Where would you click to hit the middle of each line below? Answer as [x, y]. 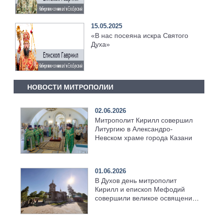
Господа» [106, 5]
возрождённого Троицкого [136, 207]
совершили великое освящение [145, 198]
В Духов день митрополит [136, 181]
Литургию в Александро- [134, 129]
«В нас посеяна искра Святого [140, 36]
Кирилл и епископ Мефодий [140, 190]
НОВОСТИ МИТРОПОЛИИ [70, 87]
